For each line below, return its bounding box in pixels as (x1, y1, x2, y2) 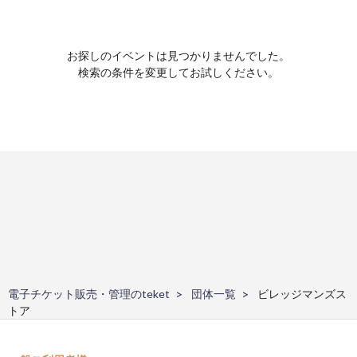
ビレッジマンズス (257, 286, 347, 300)
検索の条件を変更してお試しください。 (78, 65, 279, 79)
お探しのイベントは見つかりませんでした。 (67, 48, 290, 62)
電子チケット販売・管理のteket (8, 286, 170, 300)
